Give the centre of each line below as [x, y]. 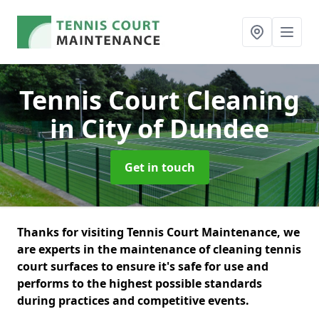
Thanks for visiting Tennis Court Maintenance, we [158, 232]
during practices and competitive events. [133, 300]
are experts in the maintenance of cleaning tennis [159, 249]
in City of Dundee [159, 129]
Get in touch [159, 167]
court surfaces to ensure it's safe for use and [143, 266]
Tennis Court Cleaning [159, 100]
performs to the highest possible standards [140, 283]
